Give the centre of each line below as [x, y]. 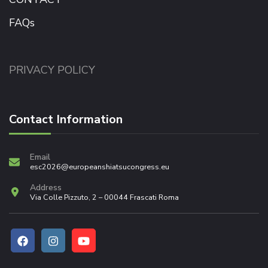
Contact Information [66, 120]
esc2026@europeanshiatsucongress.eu [100, 167]
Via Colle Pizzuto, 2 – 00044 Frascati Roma [104, 197]
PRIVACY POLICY [52, 70]
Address [46, 188]
